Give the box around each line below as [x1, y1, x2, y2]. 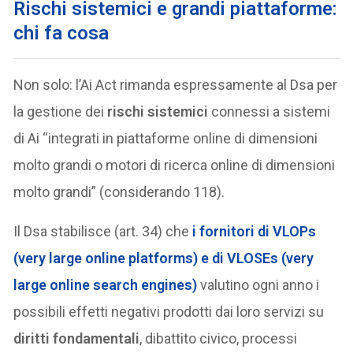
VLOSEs [227, 250, 279, 267]
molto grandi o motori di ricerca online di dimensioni [13, 157, 336, 174]
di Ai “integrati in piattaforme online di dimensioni [13, 130, 318, 147]
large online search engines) [13, 277, 201, 294]
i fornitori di [189, 223, 273, 240]
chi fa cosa [13, 22, 110, 45]
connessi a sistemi [208, 103, 331, 121]
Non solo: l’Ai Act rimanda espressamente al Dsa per [13, 76, 338, 94]
